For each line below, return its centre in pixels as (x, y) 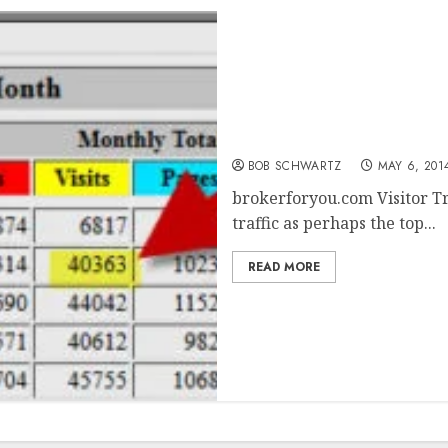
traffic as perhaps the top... (333, 223)
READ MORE (283, 267)
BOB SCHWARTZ (294, 166)
